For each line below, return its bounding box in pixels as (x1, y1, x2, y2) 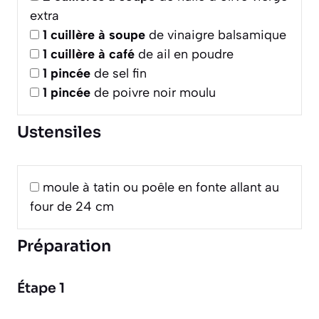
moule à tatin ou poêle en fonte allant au (43, 179, 279, 196)
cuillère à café (51, 46, 135, 63)
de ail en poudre (135, 46, 234, 63)
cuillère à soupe (51, 27, 145, 43)
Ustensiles (17, 122, 101, 142)
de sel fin (90, 66, 147, 82)
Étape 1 (17, 280, 65, 298)
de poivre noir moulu (90, 85, 216, 101)
